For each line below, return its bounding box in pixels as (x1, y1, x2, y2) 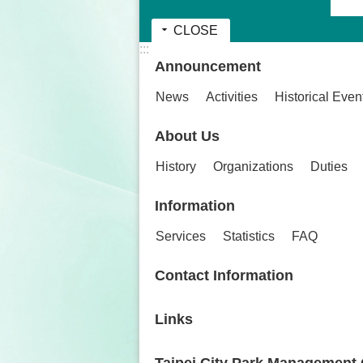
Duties (310, 160, 348, 174)
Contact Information (155, 267, 293, 284)
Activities (206, 90, 258, 105)
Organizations (213, 160, 293, 174)
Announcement (155, 58, 261, 75)
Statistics (223, 229, 275, 244)
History (156, 160, 196, 174)
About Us (155, 128, 220, 145)
